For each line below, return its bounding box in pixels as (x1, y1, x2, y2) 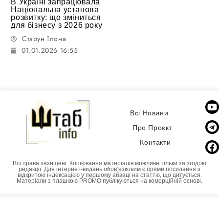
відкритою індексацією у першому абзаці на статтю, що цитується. (17, 171, 202, 178)
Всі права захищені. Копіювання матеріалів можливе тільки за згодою (13, 159, 206, 167)
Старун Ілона (22, 33, 66, 44)
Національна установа (11, 5, 99, 14)
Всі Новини (130, 109, 169, 117)
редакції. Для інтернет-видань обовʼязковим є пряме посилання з (19, 165, 200, 173)
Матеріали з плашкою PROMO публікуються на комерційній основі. (17, 177, 202, 184)
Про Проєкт (132, 124, 172, 132)
